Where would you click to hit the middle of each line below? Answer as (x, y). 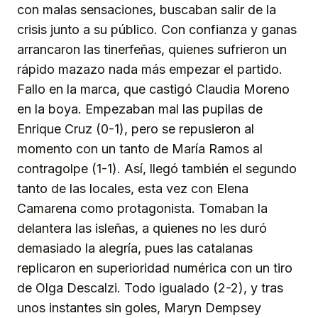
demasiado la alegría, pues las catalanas (135, 248)
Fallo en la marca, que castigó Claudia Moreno (153, 89)
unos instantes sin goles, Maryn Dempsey (139, 308)
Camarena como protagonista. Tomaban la (142, 209)
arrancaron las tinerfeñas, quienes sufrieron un (152, 50)
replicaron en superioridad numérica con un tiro (155, 268)
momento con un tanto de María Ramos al (140, 149)
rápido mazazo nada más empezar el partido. (150, 70)
